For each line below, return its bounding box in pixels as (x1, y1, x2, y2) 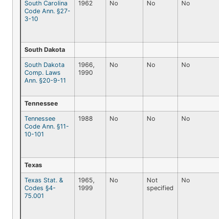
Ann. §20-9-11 (24, 76, 66, 84)
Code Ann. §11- (24, 122, 69, 130)
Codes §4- (24, 184, 56, 192)
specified (147, 184, 174, 192)
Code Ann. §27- (24, 7, 70, 15)
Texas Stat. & (24, 176, 63, 184)
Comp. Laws (24, 68, 61, 76)
